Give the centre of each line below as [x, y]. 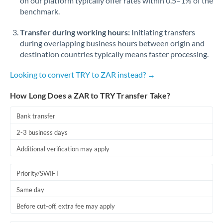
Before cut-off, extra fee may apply [66, 206]
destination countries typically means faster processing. [114, 54]
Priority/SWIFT [38, 173]
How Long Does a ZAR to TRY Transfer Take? [90, 95]
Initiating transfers [163, 32]
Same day [30, 190]
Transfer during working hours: [75, 32]
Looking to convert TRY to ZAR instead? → [83, 74]
